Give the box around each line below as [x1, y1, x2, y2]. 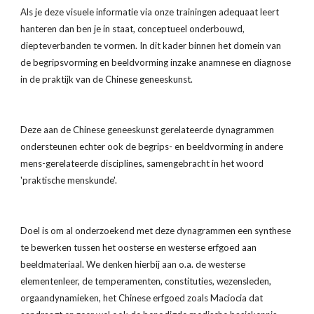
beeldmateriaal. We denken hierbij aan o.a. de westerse [20, 259, 246, 270]
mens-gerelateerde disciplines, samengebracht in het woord [20, 158, 264, 169]
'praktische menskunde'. [20, 175, 118, 186]
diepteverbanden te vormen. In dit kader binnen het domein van [20, 40, 282, 51]
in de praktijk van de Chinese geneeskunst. [20, 74, 193, 85]
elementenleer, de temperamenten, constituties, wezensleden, [20, 275, 272, 287]
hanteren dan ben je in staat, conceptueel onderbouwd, [20, 23, 245, 34]
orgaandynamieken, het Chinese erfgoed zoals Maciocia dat [20, 292, 264, 303]
